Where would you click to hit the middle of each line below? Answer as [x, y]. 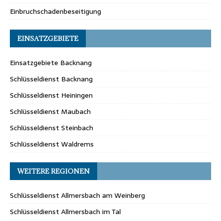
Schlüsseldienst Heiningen [51, 95]
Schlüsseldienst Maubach [50, 111]
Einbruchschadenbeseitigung [55, 11]
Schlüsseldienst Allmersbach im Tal [65, 211]
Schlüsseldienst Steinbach [52, 128]
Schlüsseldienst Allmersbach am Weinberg [77, 195]
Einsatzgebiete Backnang [51, 62]
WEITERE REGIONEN [54, 171]
